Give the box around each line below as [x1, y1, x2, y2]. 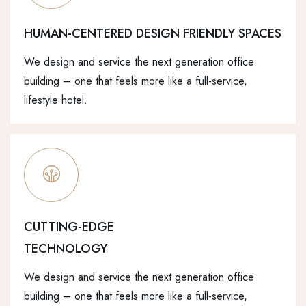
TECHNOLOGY [24, 240, 107, 258]
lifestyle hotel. [24, 92, 87, 109]
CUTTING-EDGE [24, 218, 114, 236]
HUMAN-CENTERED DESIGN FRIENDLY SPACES [24, 25, 281, 43]
